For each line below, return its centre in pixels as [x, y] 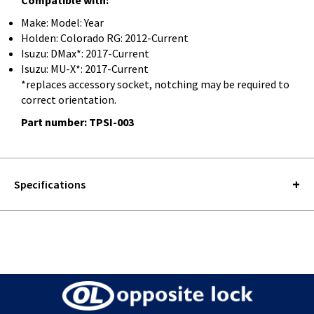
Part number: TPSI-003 [77, 122]
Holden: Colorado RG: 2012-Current [105, 37]
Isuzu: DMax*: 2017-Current [85, 53]
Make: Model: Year [62, 22]
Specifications [50, 184]
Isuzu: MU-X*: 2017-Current [85, 68]
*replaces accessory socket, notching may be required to [155, 84]
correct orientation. [69, 99]
